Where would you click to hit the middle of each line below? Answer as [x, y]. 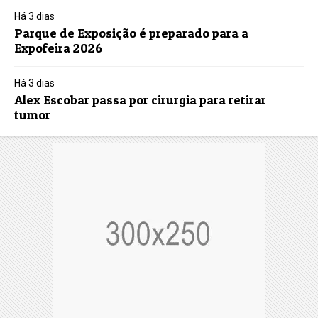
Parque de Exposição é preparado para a [132, 33]
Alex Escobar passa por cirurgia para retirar [141, 99]
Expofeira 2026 [59, 48]
